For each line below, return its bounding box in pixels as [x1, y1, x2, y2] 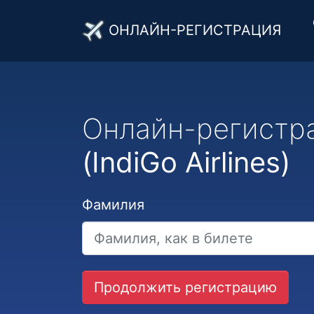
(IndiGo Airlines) [82, 145, 290, 179]
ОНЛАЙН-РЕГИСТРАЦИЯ [104, 22, 281, 39]
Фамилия [82, 196, 144, 213]
